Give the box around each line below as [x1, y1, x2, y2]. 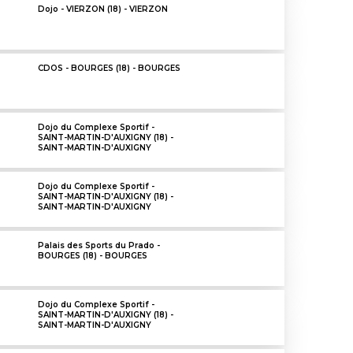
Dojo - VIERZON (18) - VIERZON [38, 4, 169, 15]
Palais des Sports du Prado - [38, 240, 161, 251]
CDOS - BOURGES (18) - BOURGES [38, 63, 181, 74]
